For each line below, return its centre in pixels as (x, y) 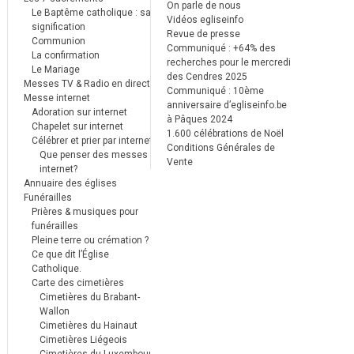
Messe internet (56, 98)
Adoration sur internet (79, 112)
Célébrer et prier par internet (92, 141)
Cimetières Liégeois (83, 340)
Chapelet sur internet (77, 126)
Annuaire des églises (70, 183)
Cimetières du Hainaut (88, 326)
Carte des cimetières (77, 283)
